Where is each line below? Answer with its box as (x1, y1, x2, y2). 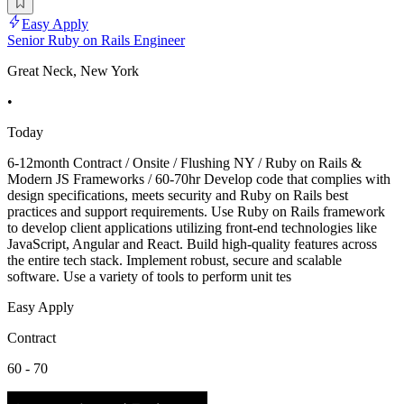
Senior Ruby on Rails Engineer (7, 32, 185, 48)
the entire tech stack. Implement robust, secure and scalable (7, 252, 342, 268)
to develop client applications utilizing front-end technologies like (7, 219, 377, 235)
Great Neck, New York (7, 62, 139, 78)
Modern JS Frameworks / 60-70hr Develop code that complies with (7, 170, 390, 187)
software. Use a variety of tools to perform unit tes (7, 268, 291, 284)
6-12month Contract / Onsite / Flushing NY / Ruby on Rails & (7, 154, 362, 170)
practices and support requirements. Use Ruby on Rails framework (7, 203, 385, 219)
